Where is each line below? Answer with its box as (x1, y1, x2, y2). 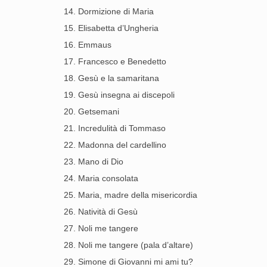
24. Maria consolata (64, 173, 138, 183)
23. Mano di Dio (64, 157, 123, 166)
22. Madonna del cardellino (64, 140, 166, 150)
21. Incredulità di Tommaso (64, 123, 166, 133)
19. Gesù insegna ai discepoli (64, 90, 175, 100)
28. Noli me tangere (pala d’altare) (64, 240, 193, 250)
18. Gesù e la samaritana (64, 73, 159, 83)
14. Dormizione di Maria (64, 7, 154, 16)
